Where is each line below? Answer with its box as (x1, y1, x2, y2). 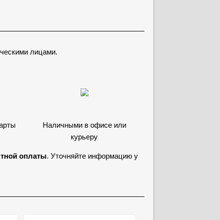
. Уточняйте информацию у (47, 152, 138, 160)
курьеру (71, 133, 98, 141)
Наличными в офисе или (42, 121, 126, 129)
